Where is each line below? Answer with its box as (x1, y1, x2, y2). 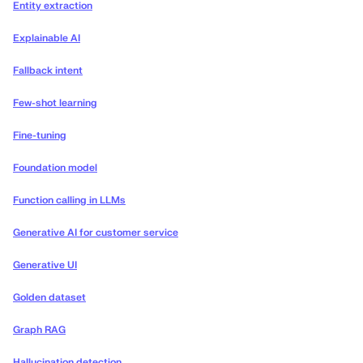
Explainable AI (13, 32, 80, 45)
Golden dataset (13, 291, 86, 305)
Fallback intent (13, 64, 83, 78)
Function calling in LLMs (13, 194, 126, 207)
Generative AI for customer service (13, 226, 178, 240)
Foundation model (13, 161, 97, 175)
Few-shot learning (13, 96, 97, 110)
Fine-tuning (13, 129, 66, 143)
